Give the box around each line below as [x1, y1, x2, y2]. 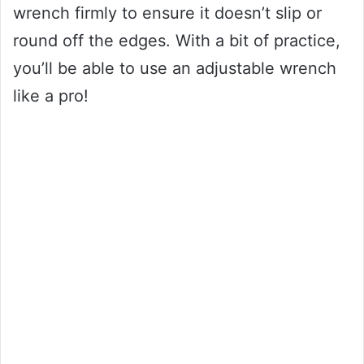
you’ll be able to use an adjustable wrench [13, 58, 336, 79]
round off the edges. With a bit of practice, [13, 31, 340, 51]
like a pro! [13, 86, 89, 106]
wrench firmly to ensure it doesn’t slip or [13, 3, 322, 24]
